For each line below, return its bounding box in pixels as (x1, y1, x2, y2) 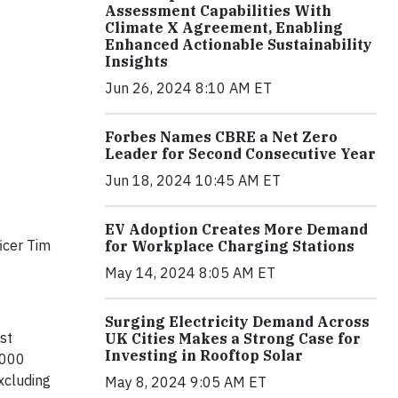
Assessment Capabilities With (105, 2, 331, 20)
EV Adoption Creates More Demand (105, 220, 368, 239)
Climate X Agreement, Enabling (105, 19, 343, 37)
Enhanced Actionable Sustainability (105, 36, 372, 54)
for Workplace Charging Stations (105, 237, 354, 256)
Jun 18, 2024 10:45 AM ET (105, 171, 281, 190)
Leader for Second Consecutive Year (105, 145, 376, 163)
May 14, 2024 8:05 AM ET (105, 264, 275, 283)
